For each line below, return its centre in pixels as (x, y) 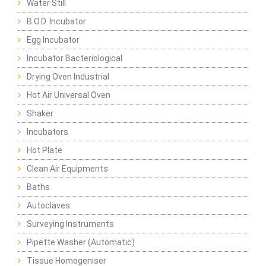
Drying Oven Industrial (68, 77)
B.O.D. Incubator (56, 22)
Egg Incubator (53, 40)
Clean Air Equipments (67, 169)
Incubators (47, 132)
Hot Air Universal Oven (69, 95)
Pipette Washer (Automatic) (81, 243)
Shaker (40, 114)
